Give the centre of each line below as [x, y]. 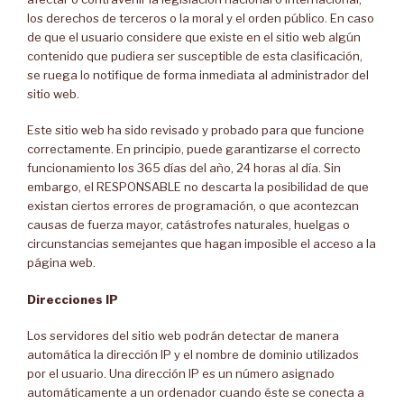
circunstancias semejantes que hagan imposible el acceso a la [202, 243]
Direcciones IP [73, 299]
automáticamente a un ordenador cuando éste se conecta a [196, 392]
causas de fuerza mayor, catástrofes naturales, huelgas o [188, 225]
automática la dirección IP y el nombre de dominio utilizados [193, 354]
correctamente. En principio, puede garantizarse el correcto [194, 149]
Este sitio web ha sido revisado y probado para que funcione [196, 130]
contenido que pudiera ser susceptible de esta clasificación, [195, 55]
